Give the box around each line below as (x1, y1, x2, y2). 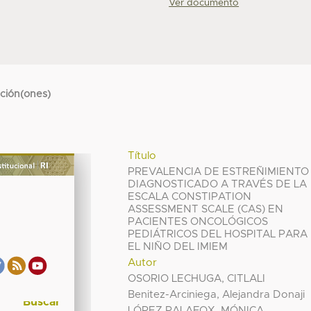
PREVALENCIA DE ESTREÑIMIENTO (128, 166, 310, 177)
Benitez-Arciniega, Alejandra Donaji (128, 289, 305, 300)
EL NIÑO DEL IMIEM (128, 241, 228, 252)
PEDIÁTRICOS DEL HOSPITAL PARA (128, 228, 308, 239)
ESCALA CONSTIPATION (128, 191, 252, 202)
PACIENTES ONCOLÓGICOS (128, 216, 269, 227)
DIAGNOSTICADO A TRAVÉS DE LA (128, 178, 308, 190)
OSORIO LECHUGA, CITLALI (128, 273, 266, 284)
